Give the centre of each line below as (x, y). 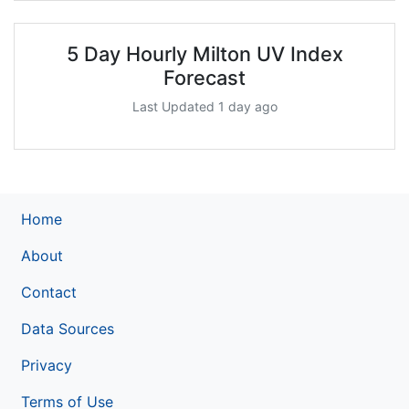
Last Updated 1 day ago (204, 106)
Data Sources (68, 328)
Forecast (204, 77)
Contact (49, 292)
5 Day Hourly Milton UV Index (204, 53)
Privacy (47, 365)
